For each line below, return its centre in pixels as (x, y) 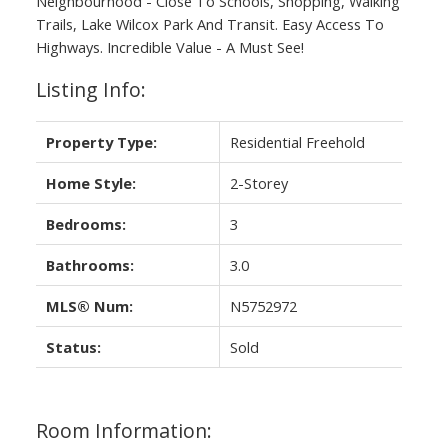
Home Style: (90, 182)
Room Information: (123, 430)
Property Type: (101, 141)
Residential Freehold (297, 141)
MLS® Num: (89, 305)
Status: (73, 346)
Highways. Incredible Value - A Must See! (169, 46)
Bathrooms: (89, 264)
